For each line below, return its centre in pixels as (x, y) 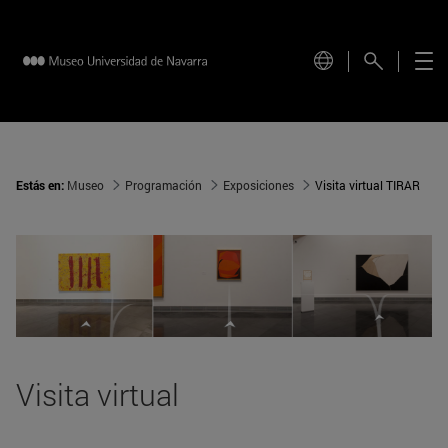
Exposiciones (258, 185)
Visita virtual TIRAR (367, 185)
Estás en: (41, 185)
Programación (163, 185)
